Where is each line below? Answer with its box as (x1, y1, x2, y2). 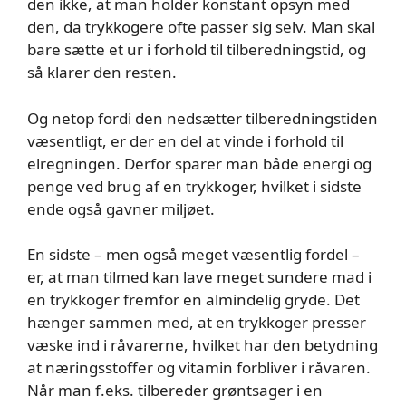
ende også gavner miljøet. (27, 198, 215, 219)
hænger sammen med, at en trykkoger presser (27, 312, 366, 333)
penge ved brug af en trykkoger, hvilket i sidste (27, 175, 362, 197)
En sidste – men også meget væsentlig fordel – (27, 244, 360, 265)
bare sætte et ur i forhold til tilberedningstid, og (27, 39, 366, 60)
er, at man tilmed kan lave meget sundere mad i (27, 266, 372, 287)
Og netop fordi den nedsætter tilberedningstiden (27, 107, 378, 129)
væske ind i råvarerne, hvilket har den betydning (27, 334, 378, 355)
